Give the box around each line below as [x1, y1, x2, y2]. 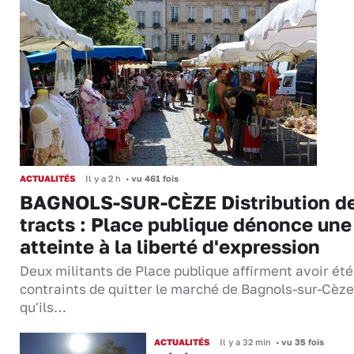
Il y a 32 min [219, 337, 271, 348]
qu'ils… [20, 299, 66, 316]
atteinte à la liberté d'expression [20, 235, 320, 258]
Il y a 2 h [85, 173, 121, 184]
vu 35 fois [278, 337, 324, 348]
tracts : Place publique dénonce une [20, 213, 352, 236]
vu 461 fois [129, 173, 179, 184]
